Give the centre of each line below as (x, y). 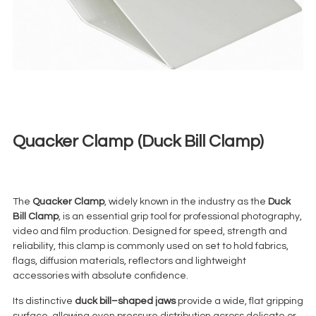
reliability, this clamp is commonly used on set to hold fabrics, (150, 247)
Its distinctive (43, 301)
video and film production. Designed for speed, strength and (150, 232)
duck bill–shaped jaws (125, 301)
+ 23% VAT (78, 163)
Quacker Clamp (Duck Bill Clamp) (138, 141)
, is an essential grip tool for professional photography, (180, 217)
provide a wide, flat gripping (239, 301)
